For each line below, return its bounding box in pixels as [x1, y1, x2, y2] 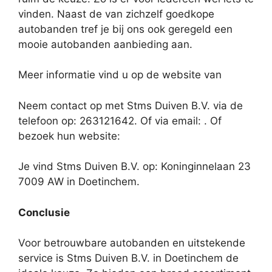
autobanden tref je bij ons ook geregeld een [18, 22, 233, 35]
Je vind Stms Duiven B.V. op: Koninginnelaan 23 [18, 160, 251, 173]
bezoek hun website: [18, 129, 120, 142]
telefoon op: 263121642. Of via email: [18, 114, 204, 127]
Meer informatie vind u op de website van [18, 69, 222, 81]
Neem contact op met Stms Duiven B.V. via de [18, 99, 243, 112]
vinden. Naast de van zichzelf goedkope [18, 7, 214, 20]
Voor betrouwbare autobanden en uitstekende [18, 237, 245, 250]
